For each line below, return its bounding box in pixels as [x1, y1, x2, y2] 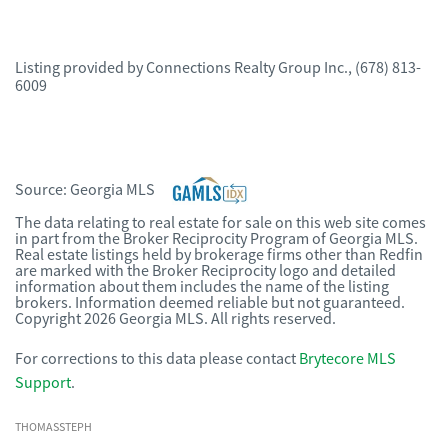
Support [15, 373, 71, 393]
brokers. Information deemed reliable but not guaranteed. [15, 293, 405, 313]
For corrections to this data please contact [15, 349, 296, 369]
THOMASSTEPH [15, 419, 92, 435]
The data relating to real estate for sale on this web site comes [15, 213, 426, 233]
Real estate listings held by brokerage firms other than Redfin [15, 245, 423, 265]
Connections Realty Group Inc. [146, 58, 348, 78]
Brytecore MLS [299, 349, 396, 369]
